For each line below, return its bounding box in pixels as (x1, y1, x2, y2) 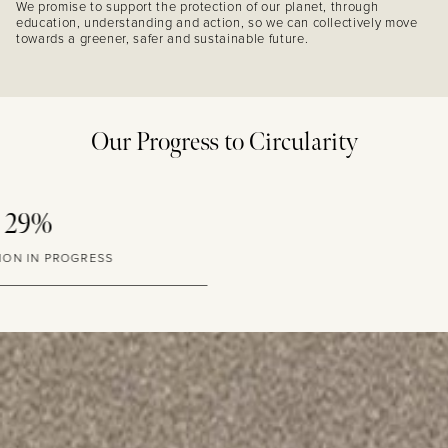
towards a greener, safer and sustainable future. (16, 30, 309, 47)
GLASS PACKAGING (162, 250, 286, 265)
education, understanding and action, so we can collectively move (16, 14, 418, 31)
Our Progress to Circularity (90, 126, 358, 158)
